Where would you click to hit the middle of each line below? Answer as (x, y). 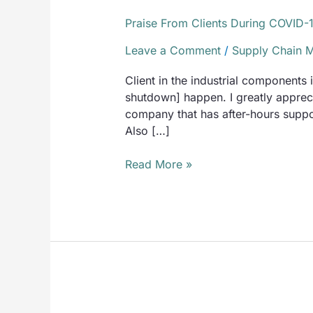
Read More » (158, 164)
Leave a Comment (173, 50)
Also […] (147, 130)
